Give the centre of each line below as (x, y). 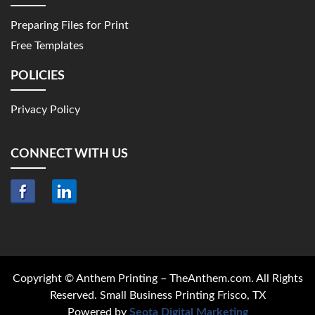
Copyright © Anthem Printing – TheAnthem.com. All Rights (157, 278)
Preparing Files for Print (70, 25)
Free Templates (47, 46)
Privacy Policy (45, 110)
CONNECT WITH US (69, 154)
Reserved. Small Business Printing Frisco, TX (157, 295)
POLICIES (38, 76)
